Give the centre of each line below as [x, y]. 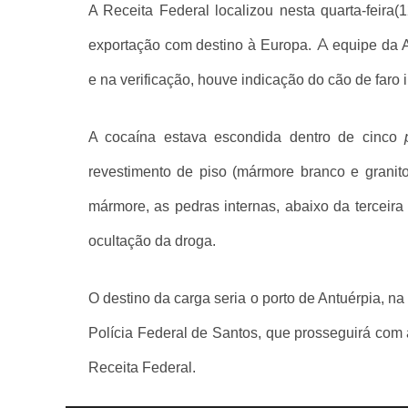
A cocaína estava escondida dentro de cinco [247, 137]
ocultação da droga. [152, 240]
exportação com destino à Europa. [200, 45]
